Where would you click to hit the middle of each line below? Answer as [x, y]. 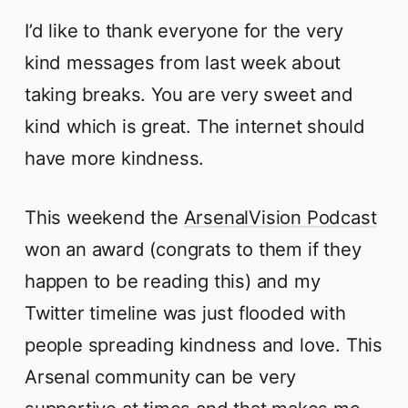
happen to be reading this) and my [173, 281]
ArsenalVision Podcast [280, 218]
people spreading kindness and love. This [204, 345]
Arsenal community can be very [161, 377]
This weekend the [104, 218]
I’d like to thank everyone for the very [184, 31]
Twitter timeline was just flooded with [185, 313]
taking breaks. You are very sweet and [189, 95]
